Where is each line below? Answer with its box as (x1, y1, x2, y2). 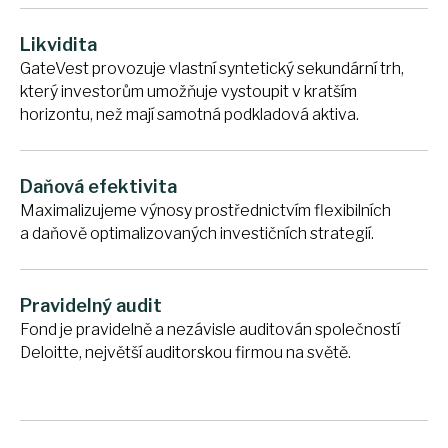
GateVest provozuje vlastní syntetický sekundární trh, (20, 58, 404, 78)
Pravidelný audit (20, 294, 162, 316)
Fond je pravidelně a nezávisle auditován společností (20, 319, 400, 339)
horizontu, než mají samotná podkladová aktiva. (20, 104, 359, 124)
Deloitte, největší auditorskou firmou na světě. (20, 342, 351, 362)
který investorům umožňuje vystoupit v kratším (20, 81, 357, 101)
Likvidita (20, 33, 97, 55)
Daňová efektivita (20, 175, 177, 197)
